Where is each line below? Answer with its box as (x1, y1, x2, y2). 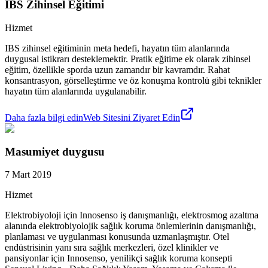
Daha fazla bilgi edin (5, 112, 83, 123)
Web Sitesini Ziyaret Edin (83, 112, 180, 123)
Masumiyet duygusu (5, 145, 105, 158)
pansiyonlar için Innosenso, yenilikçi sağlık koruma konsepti (5, 253, 232, 264)
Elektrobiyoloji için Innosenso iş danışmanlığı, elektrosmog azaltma (5, 210, 258, 221)
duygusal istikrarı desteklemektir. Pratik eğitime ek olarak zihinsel (5, 53, 251, 64)
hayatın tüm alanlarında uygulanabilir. (5, 86, 147, 96)
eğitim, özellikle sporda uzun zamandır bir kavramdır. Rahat (5, 64, 230, 75)
